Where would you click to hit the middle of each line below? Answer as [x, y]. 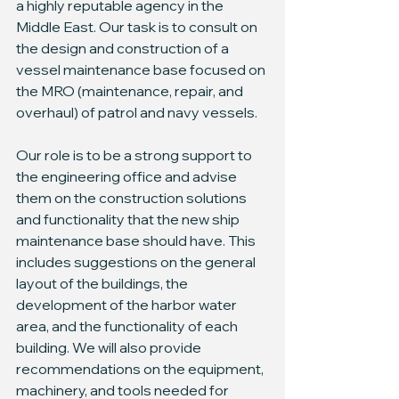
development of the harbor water [128, 305]
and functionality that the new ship [129, 219]
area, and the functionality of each [128, 326]
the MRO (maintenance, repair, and [131, 91]
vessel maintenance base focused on [142, 69]
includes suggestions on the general [137, 262]
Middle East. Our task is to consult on [138, 27]
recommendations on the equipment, [141, 369]
